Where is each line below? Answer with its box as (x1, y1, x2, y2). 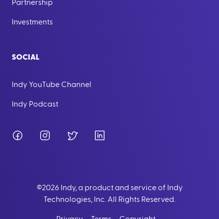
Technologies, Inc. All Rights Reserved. (44, 196, 175, 203)
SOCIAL (12, 53, 40, 61)
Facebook (23, 131, 59, 139)
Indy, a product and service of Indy (59, 184, 183, 192)
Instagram (50, 131, 87, 139)
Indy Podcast (12, 100, 58, 108)
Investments (12, 18, 53, 26)
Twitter (78, 131, 103, 139)
